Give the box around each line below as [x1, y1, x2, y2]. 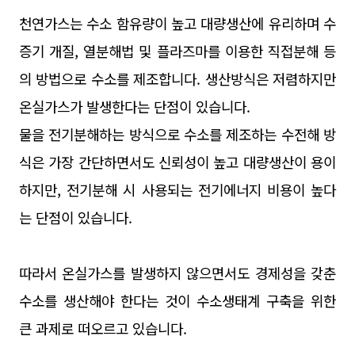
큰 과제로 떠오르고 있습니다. [19, 318, 187, 338]
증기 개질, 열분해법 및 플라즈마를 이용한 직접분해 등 [19, 40, 336, 61]
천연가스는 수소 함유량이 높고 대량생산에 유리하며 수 [19, 13, 336, 33]
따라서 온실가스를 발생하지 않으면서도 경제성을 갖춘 [19, 262, 336, 283]
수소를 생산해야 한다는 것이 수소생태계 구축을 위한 [19, 290, 336, 311]
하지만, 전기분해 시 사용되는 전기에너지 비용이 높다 [19, 179, 336, 200]
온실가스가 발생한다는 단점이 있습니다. [19, 96, 250, 116]
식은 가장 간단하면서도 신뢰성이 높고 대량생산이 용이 [19, 151, 336, 172]
